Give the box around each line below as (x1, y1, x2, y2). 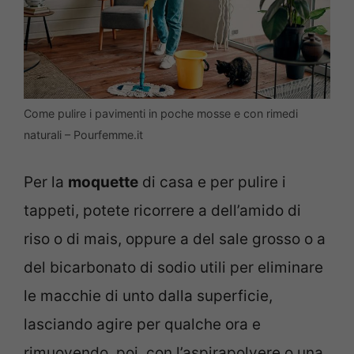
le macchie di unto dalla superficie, (24, 286, 273, 305)
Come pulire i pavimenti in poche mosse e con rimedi (24, 107, 298, 121)
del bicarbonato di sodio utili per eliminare (24, 258, 323, 277)
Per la (24, 172, 68, 191)
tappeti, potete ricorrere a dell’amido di (24, 201, 301, 220)
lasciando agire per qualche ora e (24, 314, 261, 333)
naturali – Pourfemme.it (24, 128, 143, 142)
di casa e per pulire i (138, 172, 286, 191)
